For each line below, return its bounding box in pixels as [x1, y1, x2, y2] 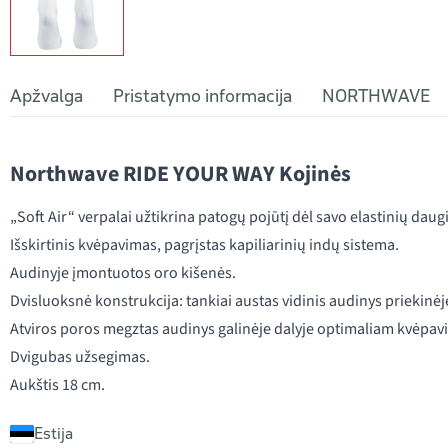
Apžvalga [10, 85, 83, 107]
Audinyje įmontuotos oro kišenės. [10, 262, 236, 284]
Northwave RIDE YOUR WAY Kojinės [10, 158, 351, 190]
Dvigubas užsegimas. [10, 346, 150, 368]
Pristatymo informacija [113, 85, 292, 107]
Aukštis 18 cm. [10, 374, 105, 396]
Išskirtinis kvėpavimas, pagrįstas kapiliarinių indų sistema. [10, 234, 399, 256]
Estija [34, 423, 73, 443]
